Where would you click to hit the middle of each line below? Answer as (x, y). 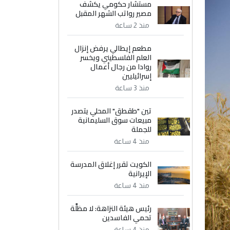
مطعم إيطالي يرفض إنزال (113, 48)
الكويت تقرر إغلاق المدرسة (111, 164)
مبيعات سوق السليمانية (115, 120)
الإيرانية (140, 174)
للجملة (142, 129)
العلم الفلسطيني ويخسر (116, 57)
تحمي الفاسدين (127, 218)
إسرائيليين (137, 76)
